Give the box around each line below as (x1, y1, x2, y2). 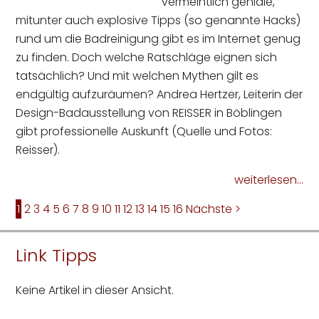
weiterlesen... (234, 172, 303, 189)
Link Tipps (16, 244, 98, 268)
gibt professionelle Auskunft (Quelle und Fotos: (16, 123, 273, 140)
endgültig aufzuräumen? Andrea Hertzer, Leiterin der (16, 86, 303, 103)
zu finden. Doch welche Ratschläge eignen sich (16, 49, 278, 66)
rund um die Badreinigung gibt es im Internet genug (16, 31, 301, 48)
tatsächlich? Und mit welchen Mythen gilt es (16, 68, 259, 85)
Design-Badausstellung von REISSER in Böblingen (16, 105, 283, 122)
